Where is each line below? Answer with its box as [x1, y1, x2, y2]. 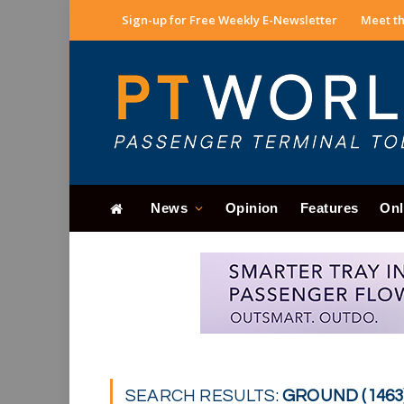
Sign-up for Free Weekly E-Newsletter [122, 12, 337, 28]
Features [299, 200, 359, 216]
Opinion [225, 200, 279, 216]
